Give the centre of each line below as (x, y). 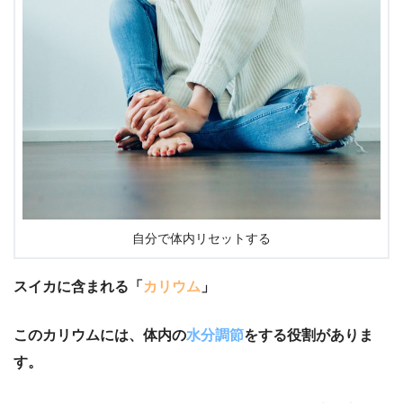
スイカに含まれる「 (78, 287)
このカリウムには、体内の (100, 336)
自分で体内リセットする (201, 239)
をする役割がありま (309, 336)
